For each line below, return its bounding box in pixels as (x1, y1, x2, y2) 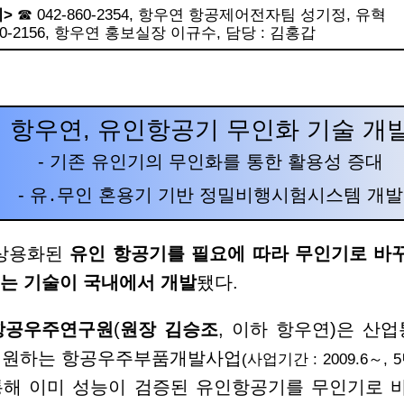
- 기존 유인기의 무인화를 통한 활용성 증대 (37, 151, 383, 172)
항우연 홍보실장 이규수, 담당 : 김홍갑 (53, 23, 316, 41)
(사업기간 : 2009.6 (241, 350, 368, 369)
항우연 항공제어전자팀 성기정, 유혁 (137, 5, 386, 23)
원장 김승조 (119, 319, 218, 340)
